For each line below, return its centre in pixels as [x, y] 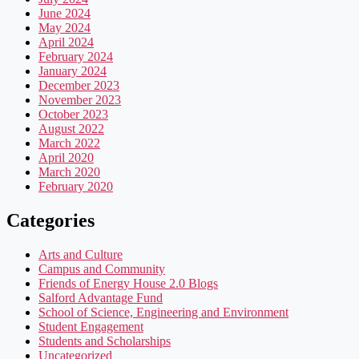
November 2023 [80, 99]
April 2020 [66, 157]
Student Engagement [91, 326]
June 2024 [65, 13]
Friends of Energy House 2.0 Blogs [128, 283]
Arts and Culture [81, 254]
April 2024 [66, 42]
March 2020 [69, 171]
